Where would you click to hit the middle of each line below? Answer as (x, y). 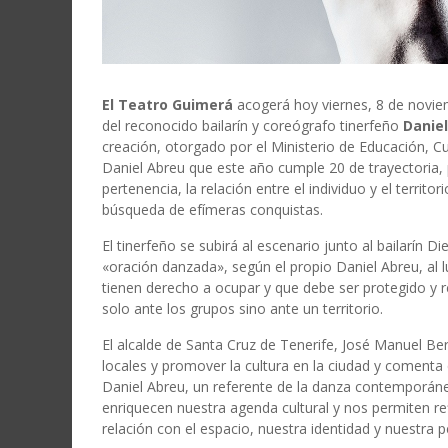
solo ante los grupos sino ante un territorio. (242, 309)
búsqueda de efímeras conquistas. (212, 210)
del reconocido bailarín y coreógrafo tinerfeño (252, 126)
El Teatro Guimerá (167, 105)
